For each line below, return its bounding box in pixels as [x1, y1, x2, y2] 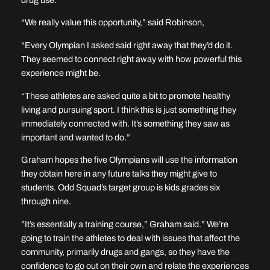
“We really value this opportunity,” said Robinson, [20, 17, 204, 28]
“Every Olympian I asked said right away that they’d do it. [20, 40, 233, 50]
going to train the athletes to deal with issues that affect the [20, 233, 240, 243]
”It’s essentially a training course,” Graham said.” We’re [20, 219, 228, 229]
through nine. [20, 196, 71, 207]
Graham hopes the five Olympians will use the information [20, 155, 237, 165]
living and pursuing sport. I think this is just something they [20, 104, 236, 115]
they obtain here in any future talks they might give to [20, 169, 217, 179]
